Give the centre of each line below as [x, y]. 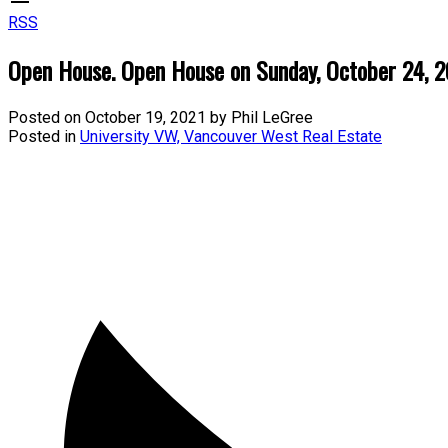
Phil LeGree [272, 117]
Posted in [42, 136]
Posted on [46, 117]
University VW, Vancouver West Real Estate [231, 136]
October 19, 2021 [145, 117]
